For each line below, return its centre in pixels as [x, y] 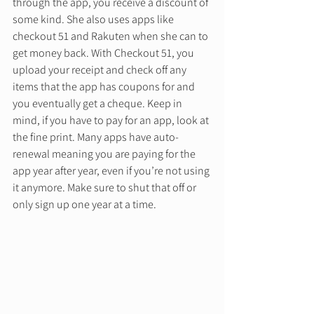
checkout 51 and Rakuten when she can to [111, 36]
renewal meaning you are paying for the [105, 153]
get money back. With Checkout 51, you [104, 53]
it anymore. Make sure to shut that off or [105, 187]
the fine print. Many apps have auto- [96, 137]
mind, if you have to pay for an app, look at [112, 120]
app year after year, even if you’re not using [112, 170]
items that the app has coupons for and [105, 86]
